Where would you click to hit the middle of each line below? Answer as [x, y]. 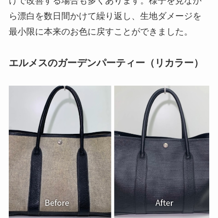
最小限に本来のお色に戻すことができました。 [100, 31]
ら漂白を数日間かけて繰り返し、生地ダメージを [105, 16]
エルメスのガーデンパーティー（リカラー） [106, 63]
